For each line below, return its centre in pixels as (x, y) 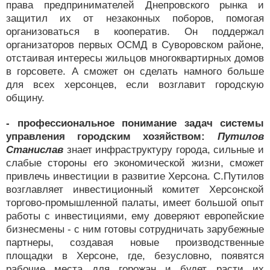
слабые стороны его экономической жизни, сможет (135, 163)
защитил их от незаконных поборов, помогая (135, 18)
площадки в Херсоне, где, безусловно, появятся (135, 256)
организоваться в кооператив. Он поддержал (135, 32)
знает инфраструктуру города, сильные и (164, 150)
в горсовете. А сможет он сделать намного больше (135, 71)
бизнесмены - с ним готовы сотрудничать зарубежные (135, 229)
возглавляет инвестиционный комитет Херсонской (135, 190)
